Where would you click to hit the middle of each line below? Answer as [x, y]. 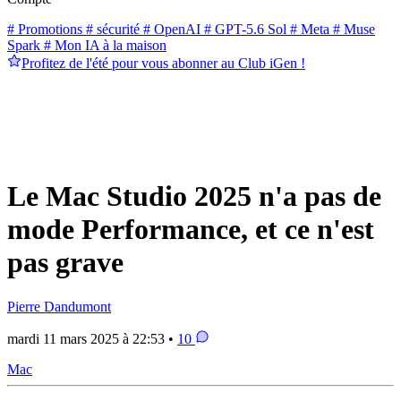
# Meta [308, 29]
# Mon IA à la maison [103, 45]
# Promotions [45, 29]
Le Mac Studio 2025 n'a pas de [194, 196]
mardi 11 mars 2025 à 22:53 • [92, 338]
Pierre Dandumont [59, 306]
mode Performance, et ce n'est [191, 230]
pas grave [65, 263]
